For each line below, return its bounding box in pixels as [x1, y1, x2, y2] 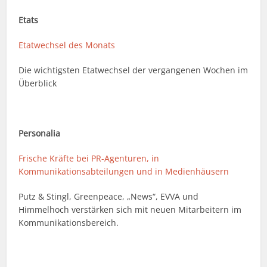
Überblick [18, 77, 57, 89]
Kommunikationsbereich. [18, 217, 119, 229]
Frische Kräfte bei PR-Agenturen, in [18, 153, 160, 164]
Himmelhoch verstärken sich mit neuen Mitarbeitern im [18, 204, 242, 216]
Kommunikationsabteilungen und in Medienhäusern [18, 166, 229, 178]
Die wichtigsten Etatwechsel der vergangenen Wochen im [18, 64, 249, 76]
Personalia [18, 128, 61, 139]
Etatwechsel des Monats [18, 39, 116, 51]
